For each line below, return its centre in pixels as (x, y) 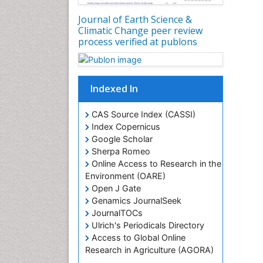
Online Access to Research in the (155, 164)
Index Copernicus (125, 127)
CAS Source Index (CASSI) (142, 114)
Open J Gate (115, 188)
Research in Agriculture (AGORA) (149, 250)
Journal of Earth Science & (135, 19)
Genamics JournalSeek (135, 201)
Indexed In (114, 89)
